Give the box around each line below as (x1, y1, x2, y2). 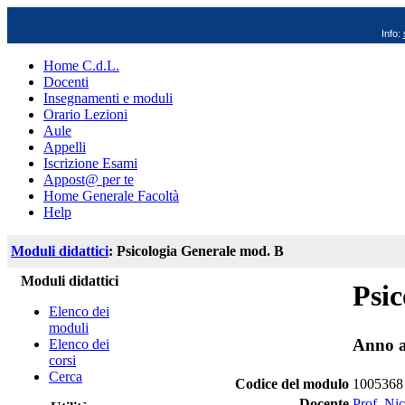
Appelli (43, 139, 86, 155)
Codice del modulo (235, 376, 349, 391)
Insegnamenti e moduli (43, 90, 173, 106)
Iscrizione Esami (43, 155, 137, 171)
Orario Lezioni (43, 107, 127, 122)
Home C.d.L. (43, 58, 119, 73)
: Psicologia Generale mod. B (108, 243, 284, 259)
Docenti (43, 74, 89, 89)
